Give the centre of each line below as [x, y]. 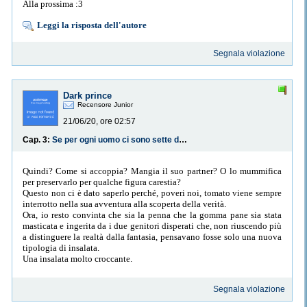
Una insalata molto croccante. [77, 258]
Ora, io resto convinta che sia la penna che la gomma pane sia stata [152, 214]
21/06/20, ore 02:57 [99, 122]
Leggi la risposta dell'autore [92, 25]
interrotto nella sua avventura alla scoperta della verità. [124, 204]
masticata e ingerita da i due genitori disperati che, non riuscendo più [152, 225]
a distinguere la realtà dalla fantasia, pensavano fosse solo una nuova [152, 236]
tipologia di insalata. [61, 247]
